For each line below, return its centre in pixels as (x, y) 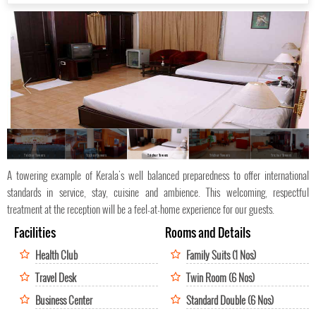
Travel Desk (56, 277)
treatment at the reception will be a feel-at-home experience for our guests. (141, 208)
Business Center (64, 299)
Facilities (35, 232)
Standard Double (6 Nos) (230, 299)
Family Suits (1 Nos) (221, 254)
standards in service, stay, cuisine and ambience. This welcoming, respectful (158, 192)
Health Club (56, 254)
